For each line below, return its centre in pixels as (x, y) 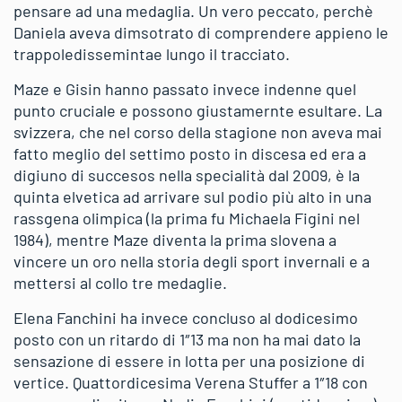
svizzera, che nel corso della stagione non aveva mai (198, 131)
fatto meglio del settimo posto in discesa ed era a (190, 153)
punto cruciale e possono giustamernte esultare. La (198, 110)
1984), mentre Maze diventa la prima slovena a (175, 239)
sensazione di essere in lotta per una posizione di (189, 360)
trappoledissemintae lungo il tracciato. (152, 53)
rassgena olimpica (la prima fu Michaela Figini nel (187, 218)
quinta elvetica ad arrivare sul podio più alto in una (192, 196)
